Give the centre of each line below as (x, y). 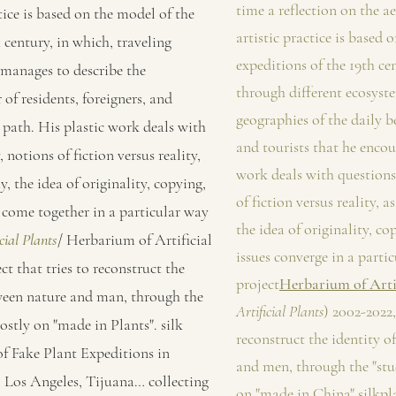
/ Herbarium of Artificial (135, 240)
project (258, 284)
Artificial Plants (280, 311)
